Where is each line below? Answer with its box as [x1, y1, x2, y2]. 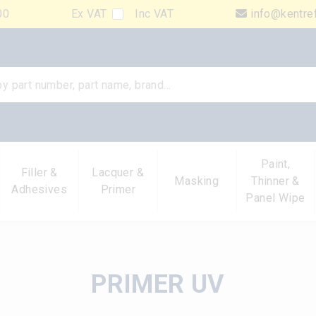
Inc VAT [135, 7, 174, 20]
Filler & [20, 165, 58, 179]
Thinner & [251, 174, 300, 188]
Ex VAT [71, 7, 107, 20]
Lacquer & [92, 165, 145, 179]
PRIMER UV [91, 269, 225, 299]
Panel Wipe [245, 190, 305, 205]
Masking [174, 174, 219, 188]
